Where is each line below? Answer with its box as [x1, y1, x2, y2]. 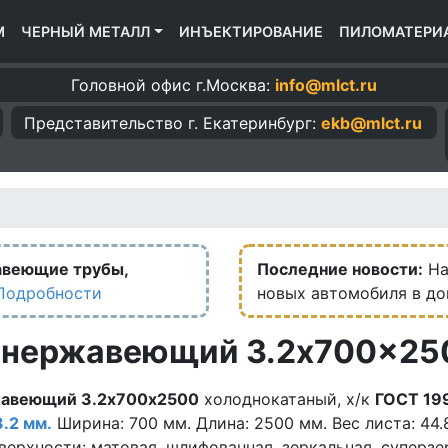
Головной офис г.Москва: [71, 74, 275, 95]
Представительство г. [24, 112, 199, 133]
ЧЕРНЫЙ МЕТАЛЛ [21, 23, 151, 41]
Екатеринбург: [198, 112, 322, 133]
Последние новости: [257, 259, 423, 280]
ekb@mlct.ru [321, 112, 423, 133]
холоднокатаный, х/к [199, 389, 375, 410]
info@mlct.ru [275, 74, 377, 95]
